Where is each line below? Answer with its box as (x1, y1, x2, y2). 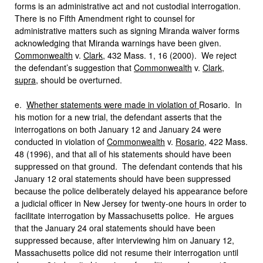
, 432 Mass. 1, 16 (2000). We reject (103, 49, 237, 61)
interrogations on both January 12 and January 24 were (15, 123, 221, 135)
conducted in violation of (15, 136, 107, 147)
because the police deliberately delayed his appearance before (15, 185, 248, 197)
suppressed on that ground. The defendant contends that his (15, 160, 242, 172)
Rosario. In (199, 99, 242, 110)
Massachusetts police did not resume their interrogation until (15, 247, 238, 258)
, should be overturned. (36, 74, 122, 86)
